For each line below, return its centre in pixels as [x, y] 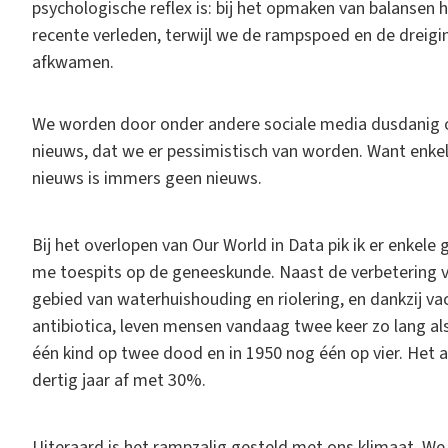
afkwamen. [75, 62]
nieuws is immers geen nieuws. [149, 178]
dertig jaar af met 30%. [121, 380]
